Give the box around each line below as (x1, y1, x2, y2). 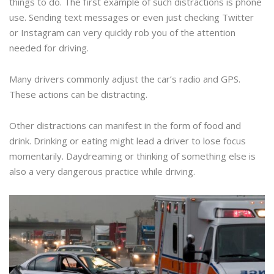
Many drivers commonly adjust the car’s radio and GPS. (9, 73, 240, 86)
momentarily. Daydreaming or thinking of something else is (9, 150, 256, 163)
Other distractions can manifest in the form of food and (9, 119, 241, 132)
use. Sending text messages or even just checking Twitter (9, 11, 254, 24)
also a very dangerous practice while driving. (9, 165, 195, 178)
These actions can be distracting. (9, 88, 147, 101)
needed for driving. (9, 42, 89, 54)
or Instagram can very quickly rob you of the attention (9, 26, 235, 39)
